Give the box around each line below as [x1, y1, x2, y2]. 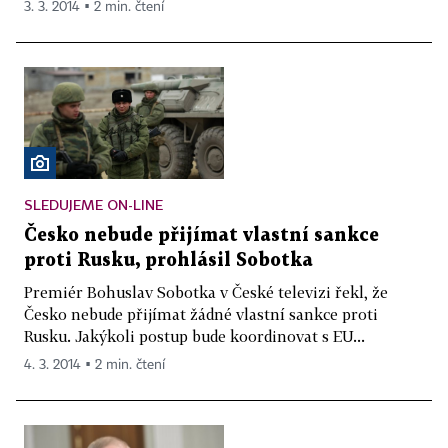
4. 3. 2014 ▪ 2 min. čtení [24, 358, 165, 373]
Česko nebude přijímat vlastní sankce [24, 227, 379, 245]
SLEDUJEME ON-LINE [24, 196, 163, 214]
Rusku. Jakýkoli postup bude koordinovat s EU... [24, 327, 365, 346]
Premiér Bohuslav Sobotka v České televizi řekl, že [24, 283, 388, 302]
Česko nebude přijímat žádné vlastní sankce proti [24, 305, 378, 324]
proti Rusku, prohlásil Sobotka [24, 252, 313, 270]
